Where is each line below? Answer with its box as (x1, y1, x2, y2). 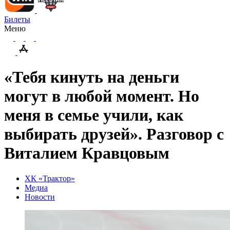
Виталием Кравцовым (4, 144, 169, 163)
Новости (25, 192, 55, 201)
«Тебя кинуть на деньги (4, 68, 179, 87)
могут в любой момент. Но (4, 87, 199, 106)
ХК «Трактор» (25, 174, 75, 183)
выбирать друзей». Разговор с (4, 125, 224, 144)
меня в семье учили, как (4, 106, 183, 125)
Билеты (4, 15, 30, 24)
